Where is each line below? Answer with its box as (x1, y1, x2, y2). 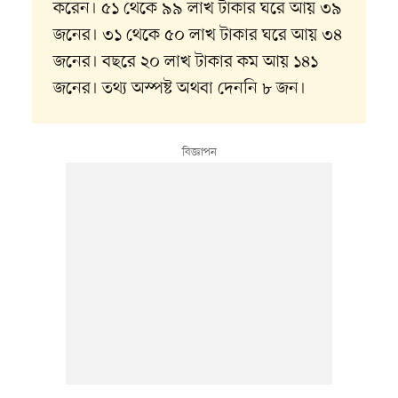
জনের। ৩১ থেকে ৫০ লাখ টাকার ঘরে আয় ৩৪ (52, 24, 342, 48)
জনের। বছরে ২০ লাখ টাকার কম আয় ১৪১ (52, 51, 318, 75)
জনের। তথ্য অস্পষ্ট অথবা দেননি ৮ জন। (52, 77, 306, 101)
